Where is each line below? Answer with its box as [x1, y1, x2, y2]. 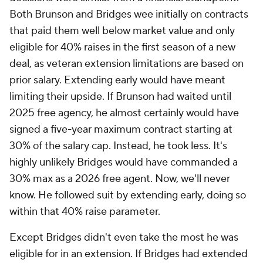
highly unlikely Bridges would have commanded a [9, 156, 238, 169]
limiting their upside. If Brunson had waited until [9, 90, 231, 103]
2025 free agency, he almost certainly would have [9, 106, 239, 120]
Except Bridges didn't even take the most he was [9, 231, 238, 244]
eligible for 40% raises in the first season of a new [9, 41, 235, 54]
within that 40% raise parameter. [9, 205, 160, 218]
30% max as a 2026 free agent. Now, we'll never [9, 172, 230, 186]
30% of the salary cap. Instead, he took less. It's [9, 139, 227, 153]
